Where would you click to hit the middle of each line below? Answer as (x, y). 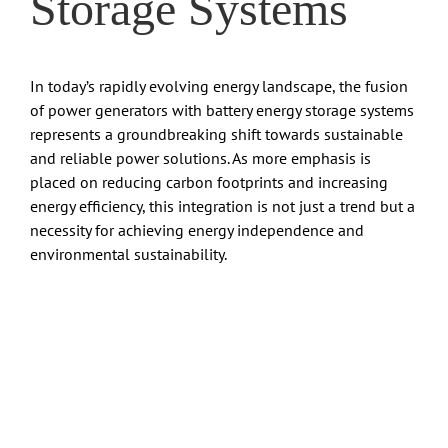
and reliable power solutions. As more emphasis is (200, 158)
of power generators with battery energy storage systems (222, 110)
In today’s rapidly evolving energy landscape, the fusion (219, 86)
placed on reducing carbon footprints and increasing (209, 182)
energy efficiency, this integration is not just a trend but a (222, 206)
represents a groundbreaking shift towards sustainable (216, 134)
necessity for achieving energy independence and (197, 230)
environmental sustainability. (128, 254)
